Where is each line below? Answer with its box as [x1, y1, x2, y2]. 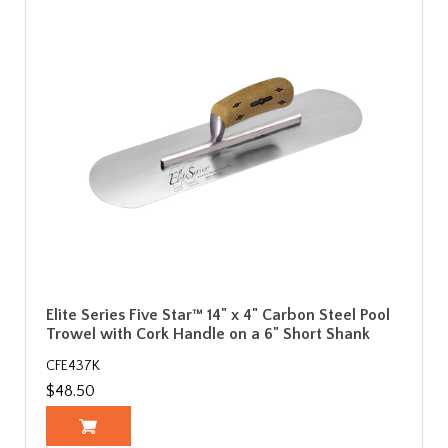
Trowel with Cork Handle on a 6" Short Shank [46, 325, 370, 344]
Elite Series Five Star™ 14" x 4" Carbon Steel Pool [46, 306, 390, 325]
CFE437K [46, 358, 100, 375]
